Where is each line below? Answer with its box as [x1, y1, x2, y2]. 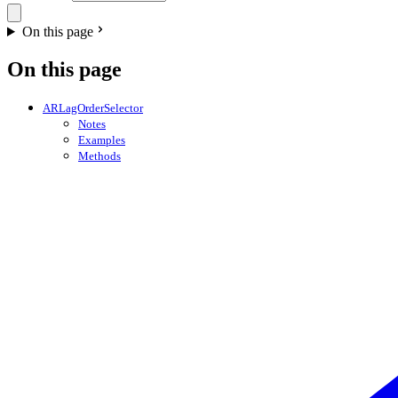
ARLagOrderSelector [43, 100, 143, 115]
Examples [78, 132, 125, 147]
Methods [78, 148, 121, 163]
